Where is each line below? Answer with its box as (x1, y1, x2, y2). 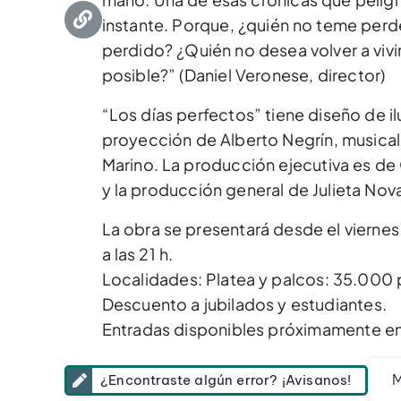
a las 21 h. (101, 243, 174, 264)
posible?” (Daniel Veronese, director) (101, 64, 386, 85)
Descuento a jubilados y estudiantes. (101, 294, 387, 314)
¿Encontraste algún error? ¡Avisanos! (100, 371, 352, 388)
